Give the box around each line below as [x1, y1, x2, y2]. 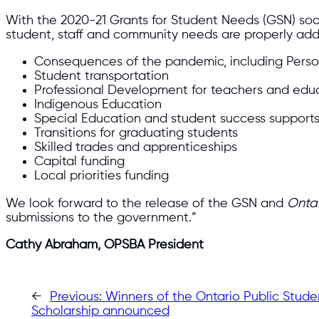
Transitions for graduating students [34, 127, 238, 140]
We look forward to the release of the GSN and [6, 197, 283, 210]
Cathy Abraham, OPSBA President [6, 239, 204, 251]
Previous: [50, 291, 105, 304]
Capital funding [34, 155, 125, 169]
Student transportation [34, 70, 169, 83]
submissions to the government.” [6, 211, 197, 224]
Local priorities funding [34, 169, 169, 183]
